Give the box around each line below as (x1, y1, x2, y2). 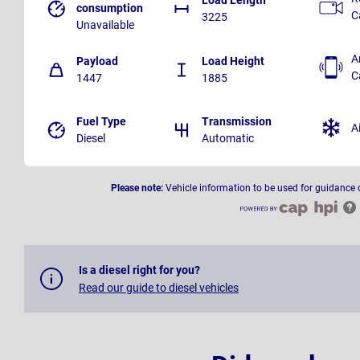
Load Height (202, 55, 264, 68)
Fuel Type (76, 115, 126, 129)
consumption (76, 2, 143, 15)
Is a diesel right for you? (79, 264, 200, 277)
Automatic (202, 132, 254, 145)
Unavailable (76, 18, 134, 32)
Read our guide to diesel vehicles (79, 281, 239, 295)
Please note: (111, 182, 163, 194)
